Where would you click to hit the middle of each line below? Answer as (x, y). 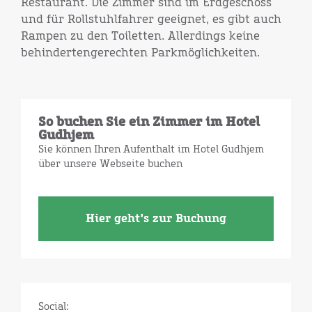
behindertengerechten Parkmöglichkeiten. (140, 53)
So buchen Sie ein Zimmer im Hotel (149, 122)
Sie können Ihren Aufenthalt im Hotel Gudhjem (151, 149)
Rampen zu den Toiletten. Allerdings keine (140, 36)
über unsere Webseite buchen (110, 164)
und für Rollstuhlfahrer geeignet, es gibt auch (151, 19)
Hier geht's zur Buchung (156, 218)
